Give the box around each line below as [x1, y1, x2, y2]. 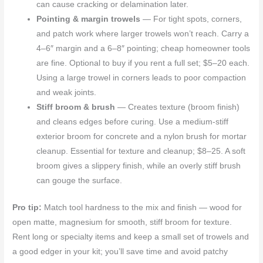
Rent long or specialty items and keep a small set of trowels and [12, 232, 249, 241]
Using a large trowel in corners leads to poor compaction [36, 73, 247, 83]
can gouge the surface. [36, 176, 123, 186]
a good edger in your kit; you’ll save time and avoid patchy [12, 247, 228, 256]
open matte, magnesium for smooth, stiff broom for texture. [12, 217, 232, 227]
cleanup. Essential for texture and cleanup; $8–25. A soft [36, 147, 246, 156]
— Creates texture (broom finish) [115, 103, 240, 112]
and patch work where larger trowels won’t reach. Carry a [36, 29, 249, 39]
